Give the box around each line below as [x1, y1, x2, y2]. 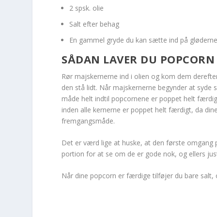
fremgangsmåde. [62, 116, 115, 125]
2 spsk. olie [69, 3, 104, 13]
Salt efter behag [69, 19, 120, 29]
